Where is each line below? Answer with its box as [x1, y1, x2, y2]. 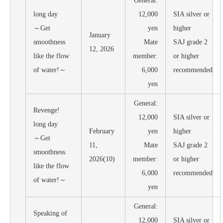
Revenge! [33, 106, 60, 114]
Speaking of [33, 209, 67, 217]
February [89, 127, 114, 135]
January [89, 31, 111, 39]
